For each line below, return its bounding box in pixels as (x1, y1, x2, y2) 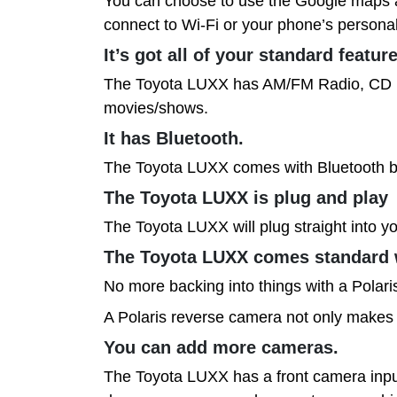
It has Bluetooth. (104, 128, 244, 148)
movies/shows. (104, 98, 208, 117)
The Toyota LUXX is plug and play (104, 187, 388, 207)
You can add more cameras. (104, 337, 339, 357)
